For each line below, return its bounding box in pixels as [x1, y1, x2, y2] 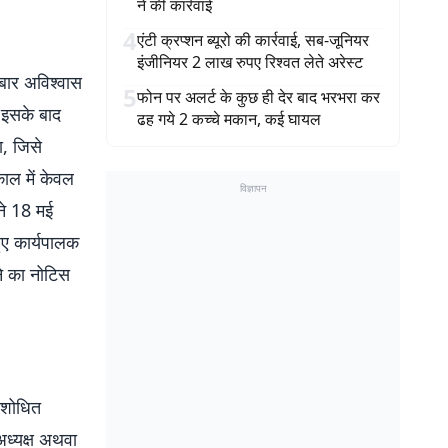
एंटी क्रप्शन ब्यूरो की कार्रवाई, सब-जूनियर [137, 29, 369, 51]
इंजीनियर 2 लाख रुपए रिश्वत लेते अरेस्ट [137, 51, 363, 73]
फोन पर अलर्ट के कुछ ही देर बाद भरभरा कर [137, 86, 380, 108]
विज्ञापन [239, 181, 267, 195]
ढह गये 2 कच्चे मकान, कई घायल [137, 108, 321, 130]
